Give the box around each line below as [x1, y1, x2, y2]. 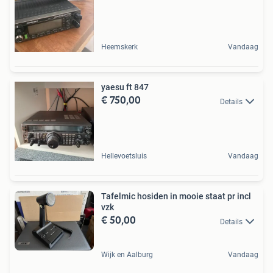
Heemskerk [101, 43, 138, 52]
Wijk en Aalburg [101, 250, 153, 259]
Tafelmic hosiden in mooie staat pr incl [101, 191, 251, 202]
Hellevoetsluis [101, 152, 147, 161]
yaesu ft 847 [101, 82, 149, 93]
